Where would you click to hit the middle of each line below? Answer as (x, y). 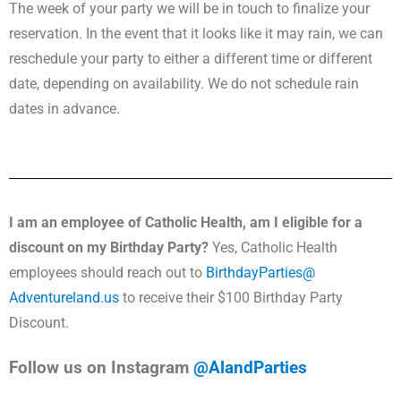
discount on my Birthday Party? (109, 247)
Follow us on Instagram (101, 368)
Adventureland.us (64, 298)
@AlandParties (250, 368)
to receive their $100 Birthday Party (231, 298)
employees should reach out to (107, 273)
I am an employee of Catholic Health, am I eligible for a (186, 222)
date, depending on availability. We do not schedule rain (184, 84)
